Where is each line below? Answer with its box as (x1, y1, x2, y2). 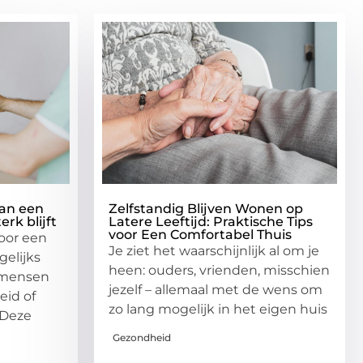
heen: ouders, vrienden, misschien (109, 262, 330, 278)
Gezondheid (113, 331, 171, 344)
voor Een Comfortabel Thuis (109, 226, 292, 242)
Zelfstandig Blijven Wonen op (109, 200, 303, 216)
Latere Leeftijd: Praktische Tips (109, 213, 313, 229)
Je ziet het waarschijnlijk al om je (109, 242, 319, 258)
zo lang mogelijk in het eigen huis (109, 301, 327, 317)
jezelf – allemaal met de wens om (109, 281, 322, 297)
